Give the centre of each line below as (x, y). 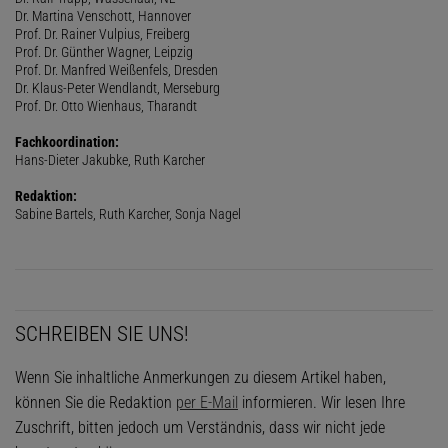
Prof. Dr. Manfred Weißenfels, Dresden (116, 69)
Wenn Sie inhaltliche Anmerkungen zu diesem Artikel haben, (200, 377)
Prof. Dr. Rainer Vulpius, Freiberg (102, 33)
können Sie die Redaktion (95, 402)
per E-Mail (207, 402)
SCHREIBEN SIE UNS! (102, 333)
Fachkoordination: (67, 141)
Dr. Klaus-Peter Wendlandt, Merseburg (117, 87)
